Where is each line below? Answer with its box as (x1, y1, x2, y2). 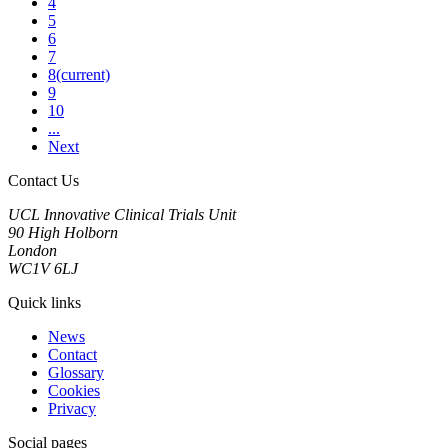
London (8, 241, 57, 259)
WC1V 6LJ (8, 259, 78, 277)
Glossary (48, 363, 104, 381)
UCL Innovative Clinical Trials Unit (8, 205, 236, 223)
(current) (56, 65, 110, 83)
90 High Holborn (8, 223, 118, 241)
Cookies (48, 381, 100, 399)
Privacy (48, 399, 96, 417)
